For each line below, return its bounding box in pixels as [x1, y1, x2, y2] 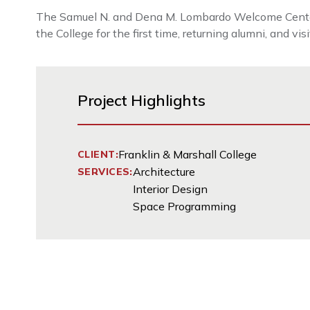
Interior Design [132, 182, 208, 196]
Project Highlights [77, 91, 206, 110]
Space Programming [132, 199, 236, 213]
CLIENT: [77, 148, 118, 161]
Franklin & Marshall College [118, 147, 257, 161]
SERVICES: [77, 165, 133, 178]
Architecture [132, 165, 195, 179]
